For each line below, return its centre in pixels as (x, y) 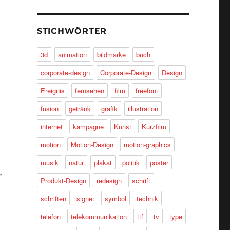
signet (85, 199)
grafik (109, 109)
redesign (109, 181)
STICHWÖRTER (72, 31)
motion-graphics (147, 145)
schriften (53, 199)
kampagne (88, 127)
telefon (50, 217)
